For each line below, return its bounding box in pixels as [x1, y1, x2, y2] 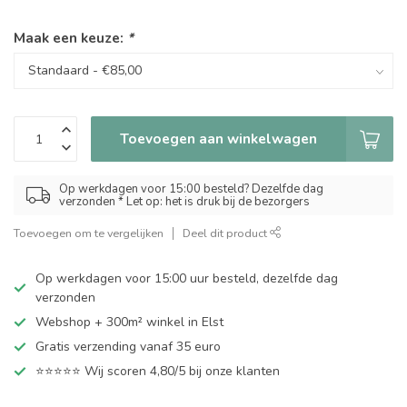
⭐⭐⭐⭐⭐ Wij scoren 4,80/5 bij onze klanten [35, 362, 280, 380]
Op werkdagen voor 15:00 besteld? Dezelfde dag [59, 181, 323, 197]
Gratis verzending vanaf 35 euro [35, 338, 221, 355]
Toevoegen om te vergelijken [14, 225, 164, 241]
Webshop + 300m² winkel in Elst [35, 313, 223, 331]
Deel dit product [183, 225, 270, 241]
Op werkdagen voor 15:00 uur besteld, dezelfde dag [35, 270, 338, 287]
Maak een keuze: [14, 28, 127, 47]
